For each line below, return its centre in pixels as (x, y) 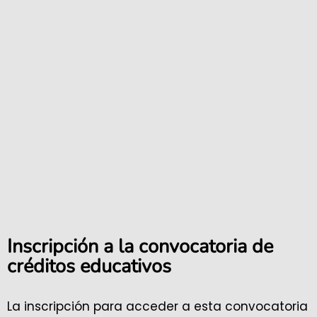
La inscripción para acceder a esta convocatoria (157, 307)
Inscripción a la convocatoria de (140, 247)
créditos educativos (89, 267)
